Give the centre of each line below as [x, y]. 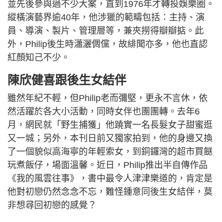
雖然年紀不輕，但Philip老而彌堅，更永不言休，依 [108, 98]
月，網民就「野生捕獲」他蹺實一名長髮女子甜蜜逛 [110, 125]
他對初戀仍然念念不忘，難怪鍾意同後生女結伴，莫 [110, 192]
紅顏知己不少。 [39, 57]
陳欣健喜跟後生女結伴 [67, 80]
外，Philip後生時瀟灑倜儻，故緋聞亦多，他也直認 [108, 44]
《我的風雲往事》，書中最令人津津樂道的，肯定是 [110, 178]
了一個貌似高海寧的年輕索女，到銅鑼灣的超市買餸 [110, 151]
